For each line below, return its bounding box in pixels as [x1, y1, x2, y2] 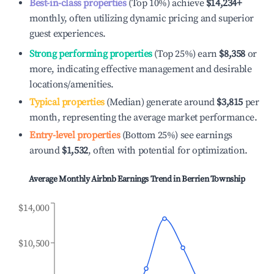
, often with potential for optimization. [87, 144, 248, 157]
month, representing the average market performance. [29, 111, 257, 124]
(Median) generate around [104, 96, 215, 108]
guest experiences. [29, 28, 106, 40]
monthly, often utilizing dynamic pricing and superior [29, 12, 254, 24]
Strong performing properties [29, 48, 152, 60]
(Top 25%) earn [152, 48, 217, 60]
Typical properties [29, 96, 105, 108]
